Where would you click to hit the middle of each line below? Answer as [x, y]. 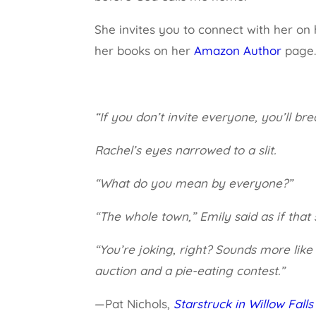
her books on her [143, 50]
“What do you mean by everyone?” [196, 183]
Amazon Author [236, 50]
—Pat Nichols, [134, 304]
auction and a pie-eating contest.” [192, 271]
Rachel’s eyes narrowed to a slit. [186, 150]
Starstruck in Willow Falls [244, 304]
